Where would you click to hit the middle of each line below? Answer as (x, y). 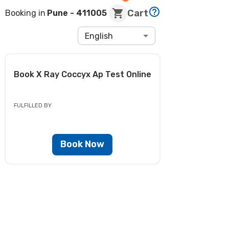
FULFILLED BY (32, 105)
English (99, 36)
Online (139, 74)
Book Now (83, 144)
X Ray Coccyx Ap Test (81, 74)
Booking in (26, 13)
